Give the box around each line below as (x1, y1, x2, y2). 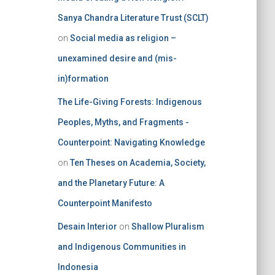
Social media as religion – (69, 33, 176, 43)
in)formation (57, 74, 109, 83)
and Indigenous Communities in (57, 242, 186, 252)
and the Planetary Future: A (57, 178, 165, 188)
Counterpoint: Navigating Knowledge (57, 137, 205, 147)
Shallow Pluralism (131, 222, 204, 231)
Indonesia (57, 262, 98, 272)
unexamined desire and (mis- (57, 53, 177, 63)
